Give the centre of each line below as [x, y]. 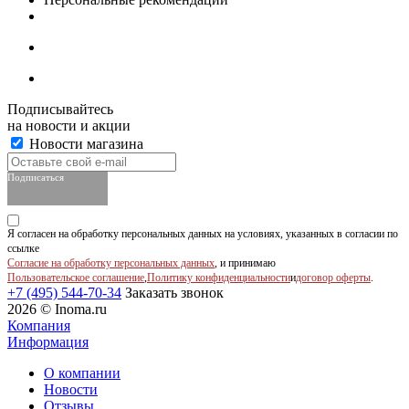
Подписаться [36, 178]
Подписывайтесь [60, 110]
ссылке [23, 249]
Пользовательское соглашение [76, 278]
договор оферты [333, 278]
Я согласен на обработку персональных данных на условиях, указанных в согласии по [203, 234]
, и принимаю [245, 263]
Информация [48, 342]
